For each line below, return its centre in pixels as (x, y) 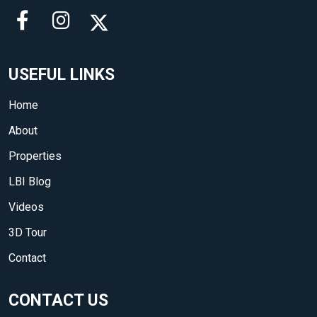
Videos (26, 207)
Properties (35, 156)
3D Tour (28, 233)
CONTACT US (58, 301)
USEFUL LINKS (62, 75)
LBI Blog (30, 182)
